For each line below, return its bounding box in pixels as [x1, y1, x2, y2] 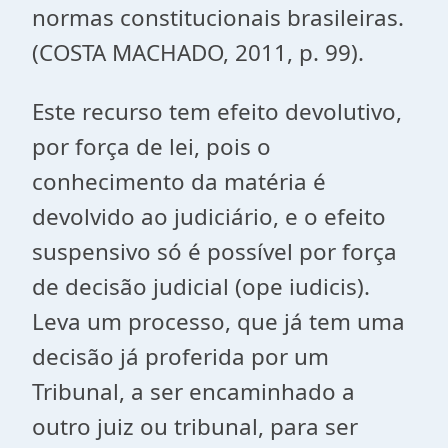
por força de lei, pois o [32, 131, 271, 162]
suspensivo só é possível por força [32, 236, 397, 267]
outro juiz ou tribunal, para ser [32, 411, 358, 442]
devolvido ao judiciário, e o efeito [32, 201, 386, 232]
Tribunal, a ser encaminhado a [32, 376, 355, 407]
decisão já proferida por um [32, 341, 329, 372]
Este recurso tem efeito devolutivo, [32, 96, 402, 127]
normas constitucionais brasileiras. [32, 2, 404, 33]
